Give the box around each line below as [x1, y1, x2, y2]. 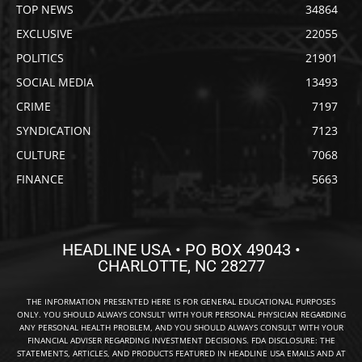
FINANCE [16, 170, 64, 187]
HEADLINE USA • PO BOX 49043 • [61, 239, 301, 259]
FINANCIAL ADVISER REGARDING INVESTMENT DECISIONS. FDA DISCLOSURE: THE [27, 334, 335, 346]
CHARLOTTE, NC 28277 [97, 255, 265, 276]
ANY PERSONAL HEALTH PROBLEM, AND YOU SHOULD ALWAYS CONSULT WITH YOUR [19, 321, 343, 333]
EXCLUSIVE [16, 25, 73, 41]
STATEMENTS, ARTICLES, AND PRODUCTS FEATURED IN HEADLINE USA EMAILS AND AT [16, 347, 346, 359]
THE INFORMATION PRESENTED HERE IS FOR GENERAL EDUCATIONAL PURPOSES [27, 295, 335, 307]
